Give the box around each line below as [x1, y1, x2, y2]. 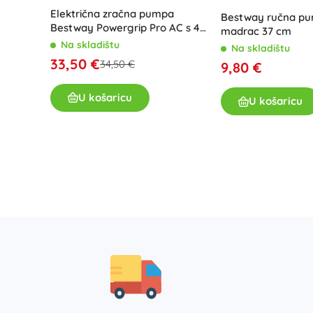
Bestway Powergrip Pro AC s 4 [50, 20, 200, 34]
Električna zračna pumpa [50, 6, 174, 20]
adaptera [50, 34, 96, 48]
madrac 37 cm [220, 24, 291, 38]
